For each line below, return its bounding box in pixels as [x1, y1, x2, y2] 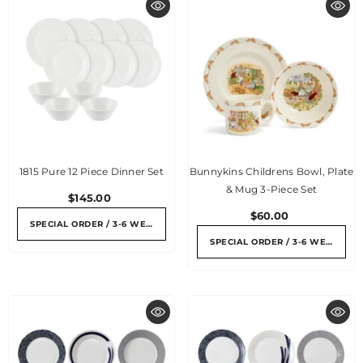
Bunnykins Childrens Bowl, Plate [189, 165, 354, 177]
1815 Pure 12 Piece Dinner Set [19, 165, 164, 177]
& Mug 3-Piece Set [225, 183, 318, 195]
